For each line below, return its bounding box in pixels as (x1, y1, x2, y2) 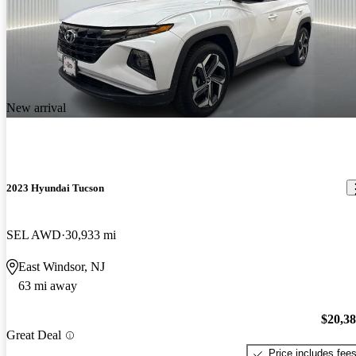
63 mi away (18, 278, 77, 292)
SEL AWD (6, 227, 61, 242)
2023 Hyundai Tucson (6, 181, 104, 194)
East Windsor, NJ (18, 259, 105, 273)
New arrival (6, 101, 66, 115)
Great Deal (6, 328, 61, 342)
